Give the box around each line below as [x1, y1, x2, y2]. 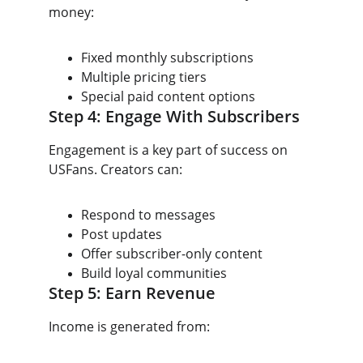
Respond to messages [81, 206, 216, 224]
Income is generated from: [49, 318, 210, 335]
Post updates [81, 225, 162, 243]
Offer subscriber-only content [81, 245, 263, 263]
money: [49, 3, 94, 21]
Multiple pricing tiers [81, 68, 207, 86]
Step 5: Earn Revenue [49, 282, 216, 304]
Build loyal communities [81, 264, 227, 282]
